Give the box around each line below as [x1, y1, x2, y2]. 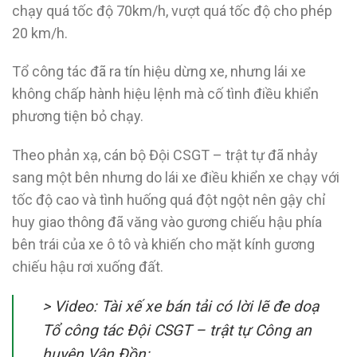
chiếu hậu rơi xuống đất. [12, 258, 163, 276]
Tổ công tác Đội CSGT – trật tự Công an [42, 321, 312, 340]
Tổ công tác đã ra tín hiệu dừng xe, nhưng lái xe [12, 63, 306, 80]
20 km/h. [12, 24, 68, 41]
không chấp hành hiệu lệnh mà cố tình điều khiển [12, 85, 319, 103]
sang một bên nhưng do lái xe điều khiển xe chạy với [12, 169, 339, 186]
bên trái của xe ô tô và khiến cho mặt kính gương [12, 236, 315, 253]
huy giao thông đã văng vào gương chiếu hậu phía [12, 214, 322, 231]
